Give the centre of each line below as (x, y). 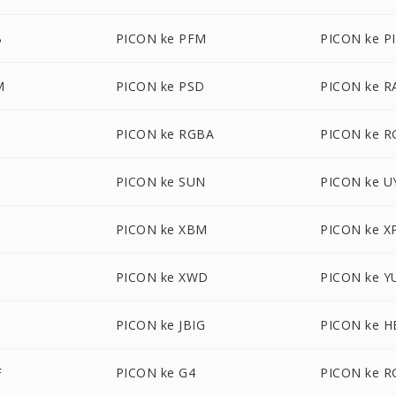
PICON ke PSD (160, 86)
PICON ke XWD (162, 277)
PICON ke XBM (161, 229)
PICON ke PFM (161, 38)
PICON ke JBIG (160, 325)
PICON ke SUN (160, 182)
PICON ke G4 (156, 373)
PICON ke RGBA (165, 134)
